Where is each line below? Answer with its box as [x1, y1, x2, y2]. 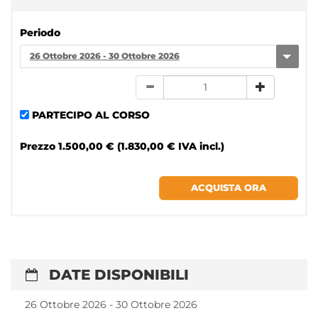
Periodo [20, 26, 60, 40]
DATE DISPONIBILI [45, 266, 189, 284]
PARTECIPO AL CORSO [32, 108, 150, 121]
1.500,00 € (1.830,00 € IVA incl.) [58, 139, 224, 153]
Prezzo [20, 139, 55, 153]
